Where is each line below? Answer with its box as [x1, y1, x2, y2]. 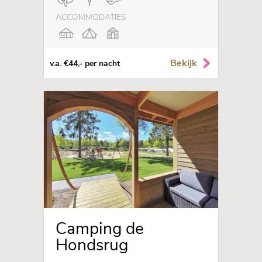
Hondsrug [56, 234, 128, 256]
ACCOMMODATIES [56, 12, 126, 23]
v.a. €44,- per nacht [50, 57, 120, 69]
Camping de [56, 218, 144, 240]
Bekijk [170, 57, 197, 70]
